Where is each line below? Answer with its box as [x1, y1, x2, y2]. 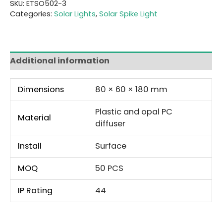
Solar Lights [54, 8, 96, 19]
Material [17, 111, 51, 123]
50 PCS [95, 162, 123, 174]
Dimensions [17, 83, 64, 95]
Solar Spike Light [99, 8, 158, 19]
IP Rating [17, 184, 53, 196]
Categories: [10, 8, 54, 19]
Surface [95, 140, 126, 152]
